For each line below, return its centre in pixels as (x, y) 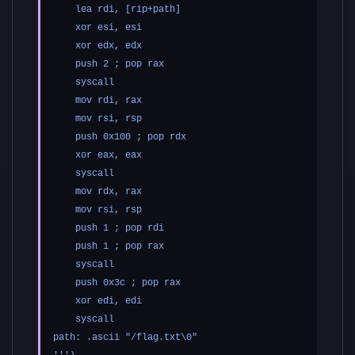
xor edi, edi (97, 302)
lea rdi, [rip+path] (117, 10)
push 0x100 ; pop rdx (120, 137)
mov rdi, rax (97, 101)
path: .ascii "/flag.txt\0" (125, 338)
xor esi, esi (97, 28)
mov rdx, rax (97, 192)
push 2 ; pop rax (109, 65)
